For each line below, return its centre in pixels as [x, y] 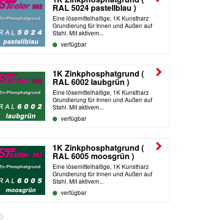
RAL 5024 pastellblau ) [94, 7]
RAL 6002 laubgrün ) [91, 82]
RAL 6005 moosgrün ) [93, 156]
